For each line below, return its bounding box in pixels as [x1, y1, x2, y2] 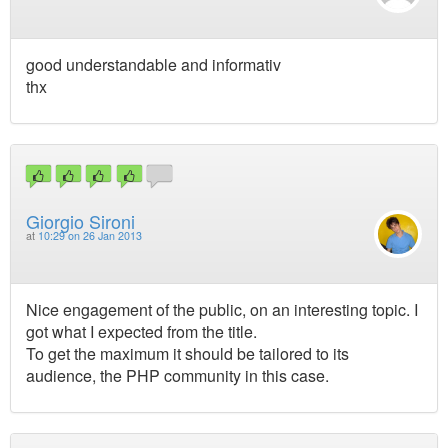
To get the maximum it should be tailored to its [26, 341, 349, 365]
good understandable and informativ [26, 53, 281, 77]
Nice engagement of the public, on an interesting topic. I [26, 297, 418, 321]
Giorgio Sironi [26, 207, 135, 234]
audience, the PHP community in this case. [26, 363, 329, 387]
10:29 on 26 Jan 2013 [38, 227, 142, 243]
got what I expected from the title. [26, 319, 257, 343]
